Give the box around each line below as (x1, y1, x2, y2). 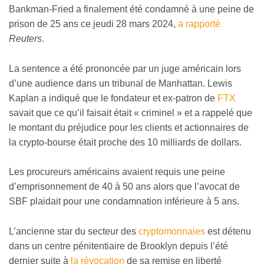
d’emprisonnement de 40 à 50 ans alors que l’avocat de (9, 181, 240, 192)
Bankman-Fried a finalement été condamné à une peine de (9, 4, 254, 15)
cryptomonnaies (138, 226, 205, 237)
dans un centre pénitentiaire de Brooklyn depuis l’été (9, 241, 228, 252)
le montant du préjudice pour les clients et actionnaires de (9, 122, 249, 133)
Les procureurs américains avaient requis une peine (9, 167, 225, 177)
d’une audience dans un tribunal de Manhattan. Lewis (9, 78, 232, 88)
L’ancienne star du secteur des (9, 226, 138, 237)
